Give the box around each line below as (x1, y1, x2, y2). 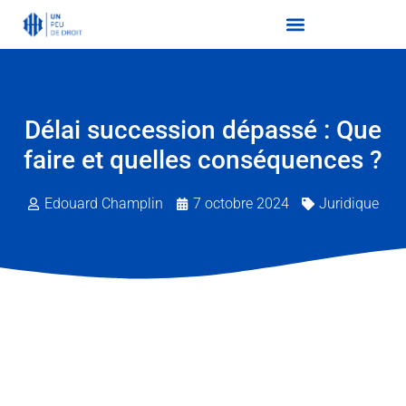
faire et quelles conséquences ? (24, 144, 382, 175)
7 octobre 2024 (193, 194, 289, 212)
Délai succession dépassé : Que (24, 114, 382, 145)
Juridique (319, 194, 379, 212)
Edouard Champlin (44, 194, 163, 212)
